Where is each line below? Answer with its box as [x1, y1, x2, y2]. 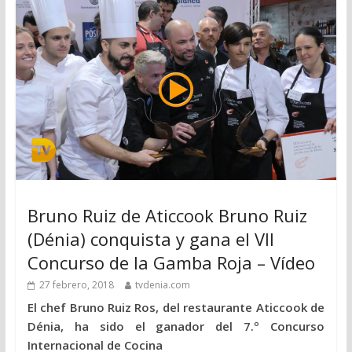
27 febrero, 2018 [38, 278, 114, 292]
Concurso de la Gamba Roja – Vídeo [27, 251, 315, 275]
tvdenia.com [134, 278, 190, 292]
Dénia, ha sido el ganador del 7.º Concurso [27, 318, 325, 335]
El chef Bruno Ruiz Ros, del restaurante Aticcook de [27, 299, 325, 316]
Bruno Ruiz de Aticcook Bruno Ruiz [27, 203, 307, 228]
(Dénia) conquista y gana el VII [27, 227, 274, 251]
